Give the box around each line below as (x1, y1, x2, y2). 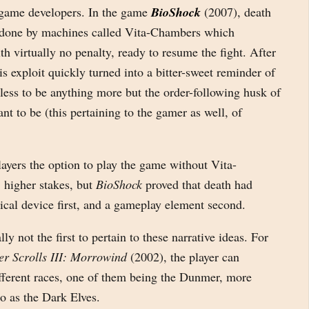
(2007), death (201, 3, 271, 20)
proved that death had (142, 176, 252, 192)
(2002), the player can (127, 248, 239, 265)
